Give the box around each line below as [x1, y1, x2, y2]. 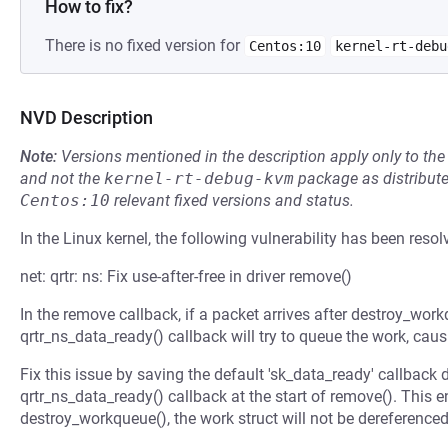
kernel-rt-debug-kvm [104, 169, 294, 188]
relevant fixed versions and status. [110, 191, 354, 210]
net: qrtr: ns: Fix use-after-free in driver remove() [20, 267, 352, 286]
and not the [20, 169, 104, 188]
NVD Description [20, 107, 153, 128]
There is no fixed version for [45, 36, 244, 55]
